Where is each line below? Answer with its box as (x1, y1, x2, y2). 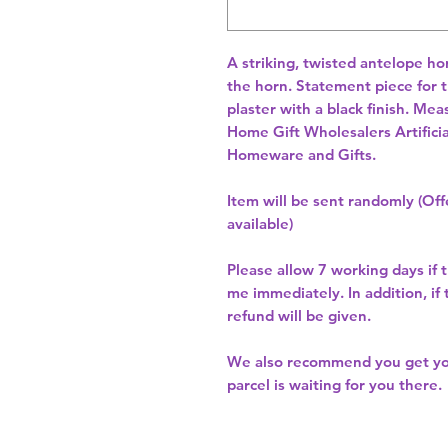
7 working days (318, 260, 424, 280)
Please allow (227, 260, 318, 280)
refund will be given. (227, 306, 371, 326)
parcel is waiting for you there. (227, 375, 442, 395)
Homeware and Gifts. (227, 145, 376, 165)
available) (227, 214, 293, 234)
